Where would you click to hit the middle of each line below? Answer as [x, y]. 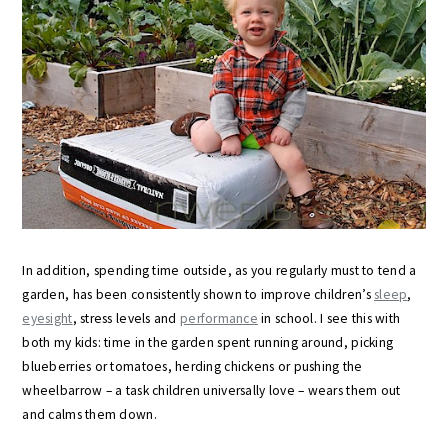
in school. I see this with [329, 318]
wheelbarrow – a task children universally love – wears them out [211, 390]
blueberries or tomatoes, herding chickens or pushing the [192, 366]
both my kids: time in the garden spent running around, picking [208, 342]
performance [218, 318]
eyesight [47, 318]
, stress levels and [126, 318]
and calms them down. [89, 414]
